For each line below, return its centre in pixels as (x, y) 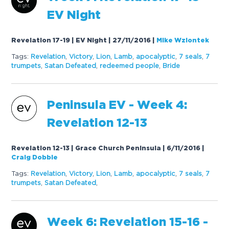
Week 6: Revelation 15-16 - (128, 222)
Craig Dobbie (35, 157)
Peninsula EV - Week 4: (117, 105)
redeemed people (130, 65)
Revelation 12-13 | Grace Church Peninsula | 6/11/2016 (106, 148)
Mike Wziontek (183, 40)
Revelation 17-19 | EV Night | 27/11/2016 (81, 40)
